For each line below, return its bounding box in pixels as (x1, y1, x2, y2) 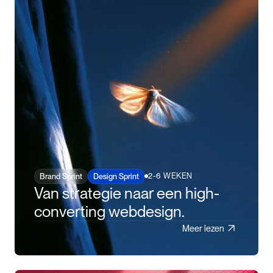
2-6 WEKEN (148, 171, 193, 181)
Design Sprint (93, 171, 139, 181)
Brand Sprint (40, 171, 82, 181)
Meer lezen (182, 222, 224, 233)
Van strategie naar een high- (34, 183, 219, 202)
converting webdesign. (34, 201, 185, 221)
